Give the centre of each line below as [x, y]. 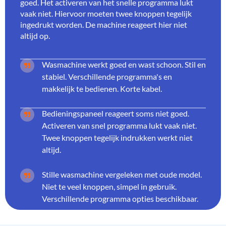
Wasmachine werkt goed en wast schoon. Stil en [124, 65]
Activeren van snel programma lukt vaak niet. [119, 126]
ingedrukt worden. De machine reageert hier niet [104, 25]
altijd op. [35, 36]
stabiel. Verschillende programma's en [107, 77]
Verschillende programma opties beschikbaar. [120, 199]
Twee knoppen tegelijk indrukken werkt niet [117, 138]
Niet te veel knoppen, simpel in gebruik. [109, 187]
